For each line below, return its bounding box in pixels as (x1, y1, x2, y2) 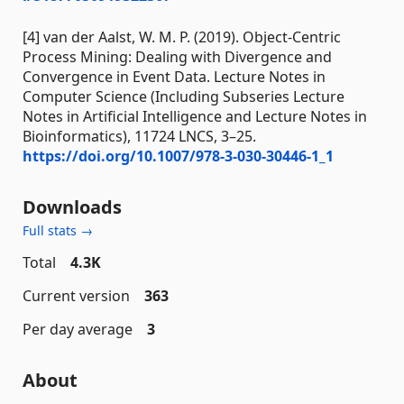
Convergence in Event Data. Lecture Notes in (23, 67, 326, 87)
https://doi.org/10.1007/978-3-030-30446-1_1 (23, 146, 334, 167)
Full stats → (23, 222, 93, 240)
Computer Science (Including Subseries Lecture (23, 87, 344, 107)
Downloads (23, 195, 122, 220)
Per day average (23, 319, 133, 340)
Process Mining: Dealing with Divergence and (23, 47, 332, 68)
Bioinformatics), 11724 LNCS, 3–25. (23, 126, 256, 147)
